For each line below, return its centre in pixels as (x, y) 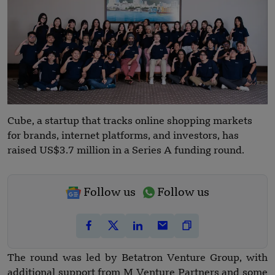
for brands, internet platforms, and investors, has (123, 136)
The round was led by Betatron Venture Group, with (137, 258)
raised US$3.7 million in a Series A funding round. (126, 151)
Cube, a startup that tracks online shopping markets (130, 121)
